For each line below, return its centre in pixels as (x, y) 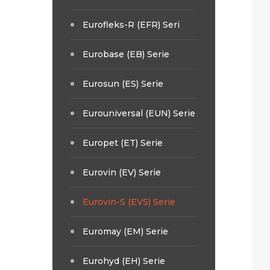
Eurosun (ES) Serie (123, 83)
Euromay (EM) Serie (125, 231)
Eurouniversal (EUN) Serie (139, 113)
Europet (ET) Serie (123, 143)
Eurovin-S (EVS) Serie (129, 202)
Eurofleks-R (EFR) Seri (131, 24)
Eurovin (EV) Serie (122, 172)
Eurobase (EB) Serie (126, 54)
